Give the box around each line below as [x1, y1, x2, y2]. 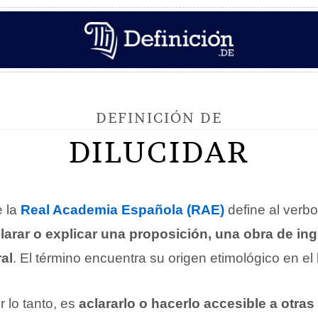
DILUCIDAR [69, 133, 249, 170]
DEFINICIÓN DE [96, 109, 222, 126]
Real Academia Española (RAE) [21, 202, 224, 217]
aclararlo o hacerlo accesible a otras [79, 296, 314, 311]
